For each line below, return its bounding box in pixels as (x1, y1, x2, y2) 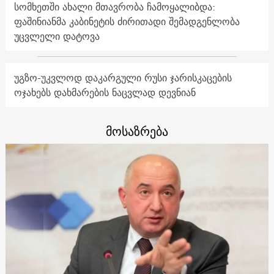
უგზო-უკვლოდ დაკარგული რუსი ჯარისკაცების (13, 69, 232, 87)
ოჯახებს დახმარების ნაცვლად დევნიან (13, 84, 196, 102)
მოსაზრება (106, 120, 168, 143)
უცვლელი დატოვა (13, 28, 100, 45)
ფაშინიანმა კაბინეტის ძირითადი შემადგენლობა (13, 13, 240, 31)
